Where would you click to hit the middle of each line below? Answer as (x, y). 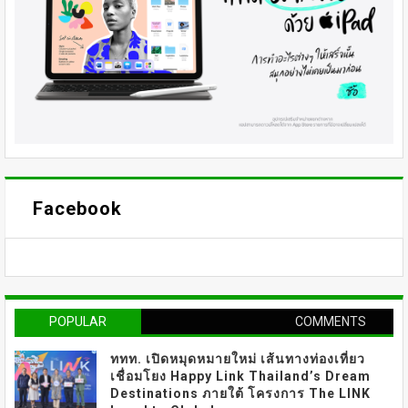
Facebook (77, 208)
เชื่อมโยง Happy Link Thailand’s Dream (240, 376)
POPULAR (77, 321)
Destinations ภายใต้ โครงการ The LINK (240, 393)
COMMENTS (330, 321)
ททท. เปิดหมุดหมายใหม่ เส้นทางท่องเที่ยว (238, 358)
